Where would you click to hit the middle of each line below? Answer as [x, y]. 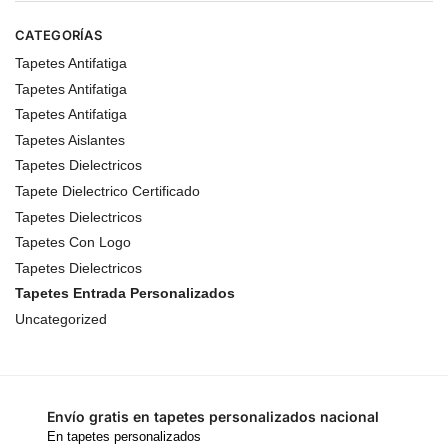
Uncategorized [61, 319]
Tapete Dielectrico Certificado [107, 191]
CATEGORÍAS [58, 34]
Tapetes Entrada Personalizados [125, 293]
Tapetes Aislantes [70, 139]
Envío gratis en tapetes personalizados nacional [213, 416]
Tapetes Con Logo [73, 242]
